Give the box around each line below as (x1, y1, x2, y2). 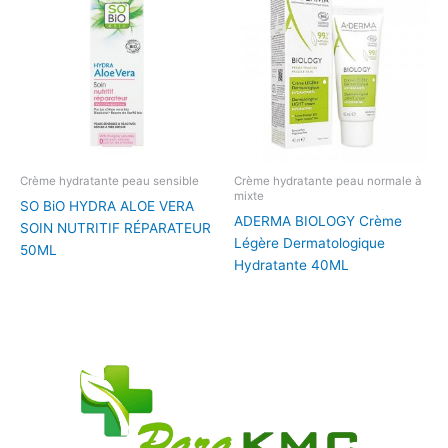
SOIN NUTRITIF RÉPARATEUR (20, 219, 211, 236)
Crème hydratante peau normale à (234, 174, 422, 189)
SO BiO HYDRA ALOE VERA (20, 197, 194, 214)
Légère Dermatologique (234, 234, 385, 251)
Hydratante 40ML (234, 256, 349, 273)
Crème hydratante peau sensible (20, 174, 199, 189)
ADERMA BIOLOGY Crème (234, 212, 402, 229)
